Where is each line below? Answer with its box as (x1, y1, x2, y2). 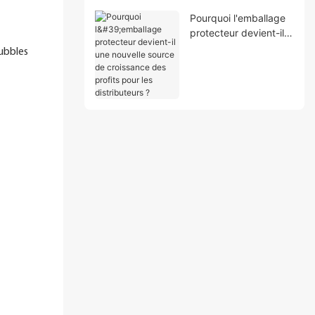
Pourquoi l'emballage (189, 11, 285, 24)
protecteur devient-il (189, 26, 284, 39)
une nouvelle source (189, 41, 281, 53)
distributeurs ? (189, 85, 255, 98)
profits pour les (189, 70, 259, 83)
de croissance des (189, 56, 274, 68)
